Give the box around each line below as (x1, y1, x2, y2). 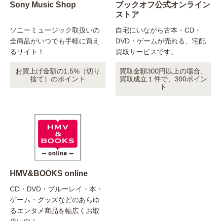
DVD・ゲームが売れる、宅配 (115, 37, 206, 45)
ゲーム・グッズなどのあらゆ (10, 196, 100, 204)
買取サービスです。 (115, 48, 178, 56)
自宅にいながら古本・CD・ (115, 26, 201, 35)
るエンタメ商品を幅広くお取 (10, 207, 100, 215)
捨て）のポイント (30, 75, 85, 83)
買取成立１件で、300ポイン (119, 75, 207, 83)
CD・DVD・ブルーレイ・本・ (10, 185, 103, 193)
